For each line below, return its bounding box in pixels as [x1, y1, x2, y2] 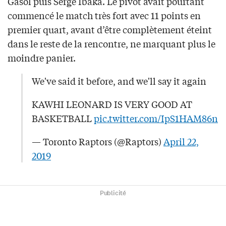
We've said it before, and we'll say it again [32, 74, 206, 88]
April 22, [163, 135, 199, 148]
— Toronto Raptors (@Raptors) [32, 135, 163, 148]
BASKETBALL [32, 111, 94, 125]
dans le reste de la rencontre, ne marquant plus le [8, 37, 215, 50]
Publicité [99, 189, 127, 198]
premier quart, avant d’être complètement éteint [8, 23, 212, 36]
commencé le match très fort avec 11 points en [8, 9, 201, 22]
